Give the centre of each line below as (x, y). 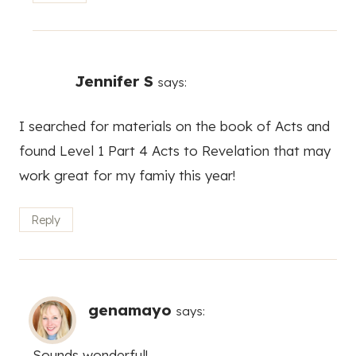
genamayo (130, 310)
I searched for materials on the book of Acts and (174, 126)
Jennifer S (114, 81)
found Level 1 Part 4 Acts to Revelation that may (175, 151)
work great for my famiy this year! (127, 176)
